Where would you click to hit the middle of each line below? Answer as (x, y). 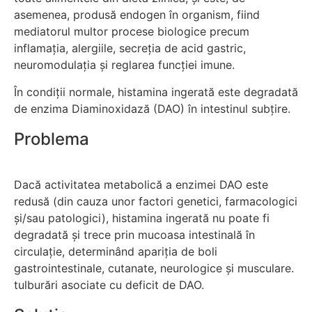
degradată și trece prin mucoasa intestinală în (134, 235)
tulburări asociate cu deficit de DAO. (109, 285)
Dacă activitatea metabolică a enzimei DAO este (141, 185)
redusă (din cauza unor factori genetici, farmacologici (156, 202)
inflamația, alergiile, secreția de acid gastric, (130, 48)
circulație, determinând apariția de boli (116, 252)
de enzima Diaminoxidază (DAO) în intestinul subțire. (152, 108)
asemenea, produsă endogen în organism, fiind (137, 15)
